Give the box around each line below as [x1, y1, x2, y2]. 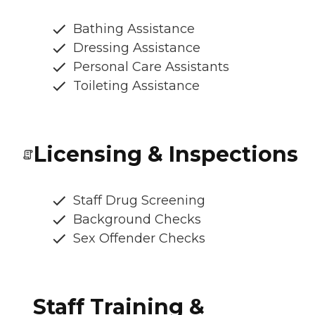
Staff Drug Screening [73, 193, 205, 209]
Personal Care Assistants [73, 59, 229, 75]
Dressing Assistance [73, 40, 200, 56]
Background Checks [73, 212, 201, 228]
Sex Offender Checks [73, 231, 205, 247]
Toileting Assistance [73, 78, 200, 94]
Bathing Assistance [73, 21, 195, 37]
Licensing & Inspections [34, 141, 298, 168]
